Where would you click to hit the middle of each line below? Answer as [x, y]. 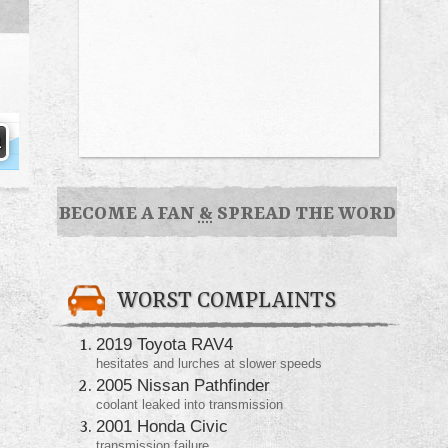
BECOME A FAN [128, 213]
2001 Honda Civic [162, 425]
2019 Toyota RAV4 [164, 343]
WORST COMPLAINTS [226, 301]
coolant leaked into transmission [189, 404]
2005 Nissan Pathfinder [183, 384]
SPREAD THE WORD [304, 213]
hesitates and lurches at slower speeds [209, 363]
